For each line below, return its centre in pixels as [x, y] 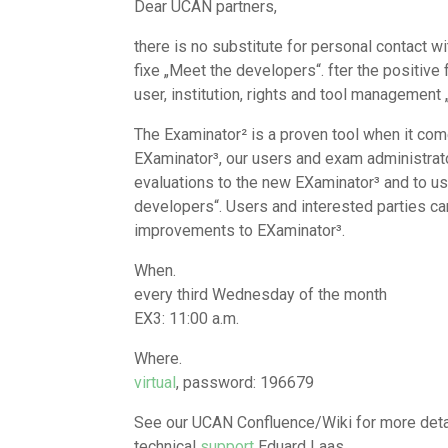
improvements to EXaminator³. [240, 230]
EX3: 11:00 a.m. [187, 318]
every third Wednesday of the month [261, 294]
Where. [158, 358]
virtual [155, 382]
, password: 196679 [245, 382]
